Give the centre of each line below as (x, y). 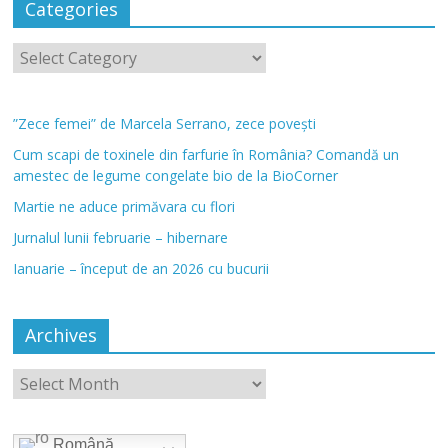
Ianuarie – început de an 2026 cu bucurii (141, 268)
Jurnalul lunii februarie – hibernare (121, 237)
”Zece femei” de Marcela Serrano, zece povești (165, 123)
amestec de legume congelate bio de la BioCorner (176, 175)
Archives (61, 335)
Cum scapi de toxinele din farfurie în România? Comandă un (206, 154)
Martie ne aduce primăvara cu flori (124, 206)
